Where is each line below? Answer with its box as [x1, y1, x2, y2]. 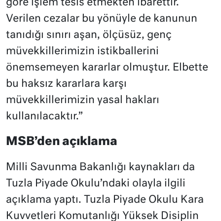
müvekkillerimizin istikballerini [6, 46, 159, 57]
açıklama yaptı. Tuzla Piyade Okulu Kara [6, 195, 204, 206]
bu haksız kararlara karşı [6, 79, 127, 90]
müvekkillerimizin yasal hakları [6, 95, 159, 106]
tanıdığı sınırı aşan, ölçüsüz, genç [6, 30, 172, 41]
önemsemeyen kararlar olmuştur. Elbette [6, 63, 208, 74]
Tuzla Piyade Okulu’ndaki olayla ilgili [6, 179, 185, 189]
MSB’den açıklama [6, 136, 117, 148]
